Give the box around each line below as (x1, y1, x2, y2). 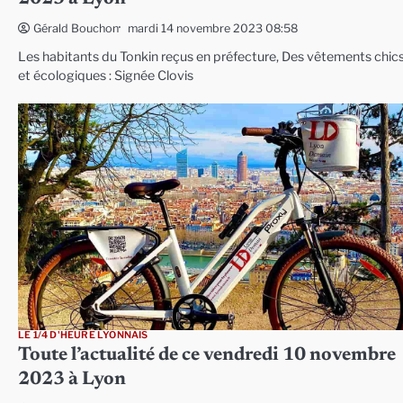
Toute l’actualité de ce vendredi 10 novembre (18, 345, 396, 365)
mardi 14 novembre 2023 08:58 (128, 21, 298, 35)
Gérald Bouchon (33, 22, 119, 36)
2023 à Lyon (18, 370, 126, 390)
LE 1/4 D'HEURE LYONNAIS (18, 328, 148, 341)
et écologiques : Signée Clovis (18, 67, 193, 85)
